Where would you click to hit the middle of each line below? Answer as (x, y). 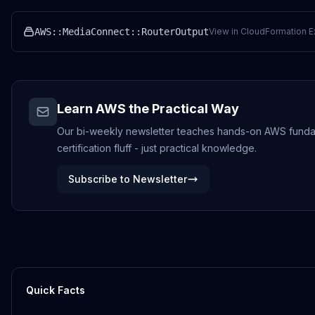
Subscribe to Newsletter (128, 179)
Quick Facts (56, 290)
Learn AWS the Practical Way (148, 109)
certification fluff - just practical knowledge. (157, 148)
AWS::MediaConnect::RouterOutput (122, 32)
